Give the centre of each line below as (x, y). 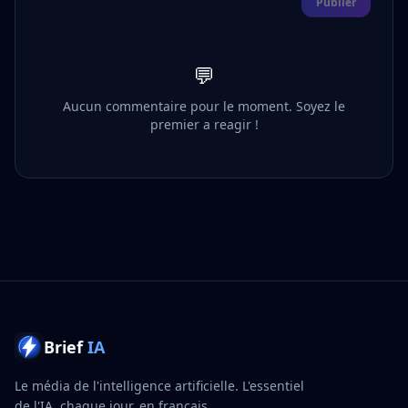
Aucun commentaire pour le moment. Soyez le (204, 106)
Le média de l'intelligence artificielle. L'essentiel (159, 386)
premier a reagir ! (204, 124)
